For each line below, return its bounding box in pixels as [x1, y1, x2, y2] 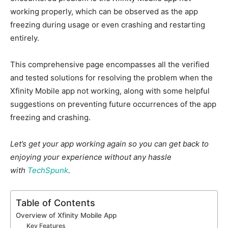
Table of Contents [16, 197, 95, 208]
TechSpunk [27, 165, 68, 175]
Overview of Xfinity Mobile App [16, 211, 117, 219]
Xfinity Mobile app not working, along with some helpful [10, 86, 210, 96]
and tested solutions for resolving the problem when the [10, 73, 213, 82]
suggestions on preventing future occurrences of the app [10, 99, 216, 109]
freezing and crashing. [10, 112, 91, 122]
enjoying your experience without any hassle [10, 152, 172, 162]
